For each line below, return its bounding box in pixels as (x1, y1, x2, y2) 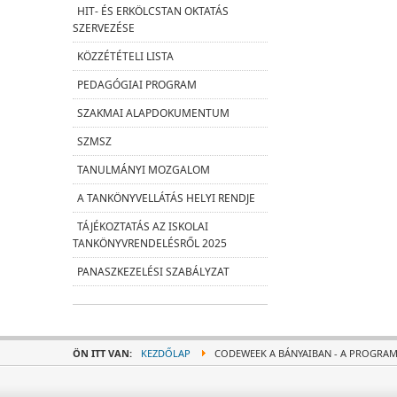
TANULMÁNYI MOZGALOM (77, 162, 210, 178)
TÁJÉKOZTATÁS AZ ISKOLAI (77, 219, 208, 235)
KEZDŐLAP (141, 346, 191, 361)
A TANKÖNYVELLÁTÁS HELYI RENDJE (77, 191, 255, 206)
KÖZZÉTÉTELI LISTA (77, 49, 174, 65)
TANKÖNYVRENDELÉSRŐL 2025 (73, 236, 227, 252)
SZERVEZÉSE (73, 20, 135, 36)
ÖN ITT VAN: (73, 346, 135, 361)
